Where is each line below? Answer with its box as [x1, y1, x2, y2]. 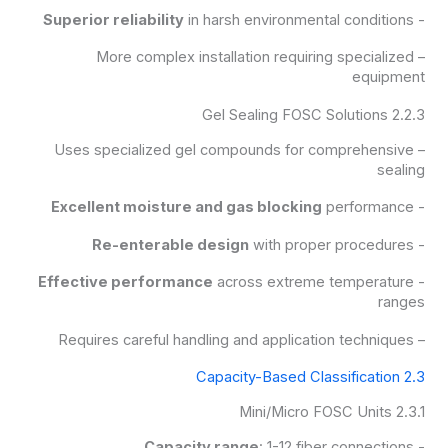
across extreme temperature [213, 273, 415, 292]
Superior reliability [43, 10, 185, 29]
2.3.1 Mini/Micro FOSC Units [396, 403, 426, 422]
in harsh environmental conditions [184, 10, 415, 29]
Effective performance [38, 273, 214, 292]
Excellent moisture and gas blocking [51, 198, 323, 217]
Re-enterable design [92, 235, 250, 254]
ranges [378, 293, 426, 312]
